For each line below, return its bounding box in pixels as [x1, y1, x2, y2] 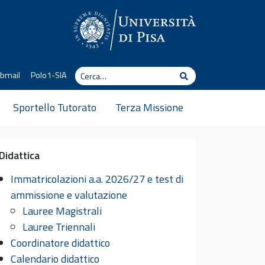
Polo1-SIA [30, 69, 67, 82]
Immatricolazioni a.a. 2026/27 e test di [11, 171, 183, 187]
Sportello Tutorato [12, 99, 96, 115]
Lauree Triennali [22, 219, 95, 235]
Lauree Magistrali [22, 203, 102, 219]
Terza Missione [115, 99, 183, 115]
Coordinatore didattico [11, 235, 110, 251]
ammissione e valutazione [11, 187, 127, 203]
